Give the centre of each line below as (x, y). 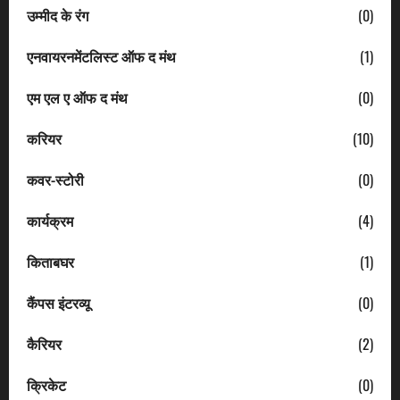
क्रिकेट (46, 384)
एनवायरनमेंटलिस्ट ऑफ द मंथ (101, 56)
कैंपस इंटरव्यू (58, 302)
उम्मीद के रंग (58, 15)
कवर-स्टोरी (55, 179)
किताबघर (50, 261)
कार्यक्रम (50, 220)
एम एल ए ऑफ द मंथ (77, 97)
